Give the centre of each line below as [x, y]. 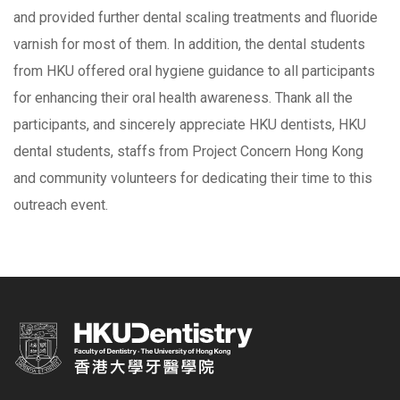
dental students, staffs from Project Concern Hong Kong [188, 151]
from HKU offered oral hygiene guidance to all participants [194, 71]
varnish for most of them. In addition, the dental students [189, 44]
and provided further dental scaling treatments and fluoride [196, 17]
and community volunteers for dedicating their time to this [193, 178]
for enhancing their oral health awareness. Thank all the [183, 97]
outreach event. [61, 204]
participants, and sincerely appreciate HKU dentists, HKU [190, 124]
